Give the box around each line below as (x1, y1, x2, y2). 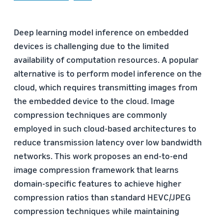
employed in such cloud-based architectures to (14, 123, 196, 134)
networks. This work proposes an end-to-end (14, 150, 188, 161)
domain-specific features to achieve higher (14, 178, 181, 189)
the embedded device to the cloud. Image (14, 95, 175, 106)
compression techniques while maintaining (14, 205, 179, 216)
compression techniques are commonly (14, 109, 167, 120)
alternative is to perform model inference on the (14, 68, 202, 79)
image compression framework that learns (14, 164, 179, 175)
